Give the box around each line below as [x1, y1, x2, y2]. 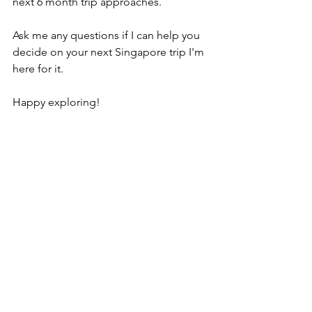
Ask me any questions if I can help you [13, 28, 203, 42]
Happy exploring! [13, 95, 100, 109]
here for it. [13, 61, 63, 75]
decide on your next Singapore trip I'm [13, 45, 207, 58]
